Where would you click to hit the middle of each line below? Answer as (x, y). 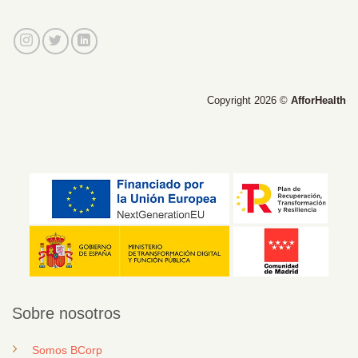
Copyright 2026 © (249, 100)
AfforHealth (318, 100)
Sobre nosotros (66, 314)
